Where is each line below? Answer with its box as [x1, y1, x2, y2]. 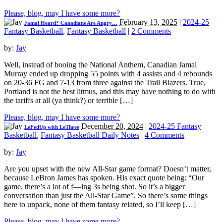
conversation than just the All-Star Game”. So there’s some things [4, 191, 208, 200]
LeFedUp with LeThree [24, 124, 79, 130]
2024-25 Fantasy [149, 122, 201, 131]
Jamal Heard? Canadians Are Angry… [24, 20, 117, 26]
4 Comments [145, 131, 184, 140]
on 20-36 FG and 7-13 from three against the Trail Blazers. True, [4, 78, 206, 87]
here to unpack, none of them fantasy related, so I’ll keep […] [4, 200, 196, 209]
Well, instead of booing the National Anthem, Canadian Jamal [4, 60, 197, 69]
